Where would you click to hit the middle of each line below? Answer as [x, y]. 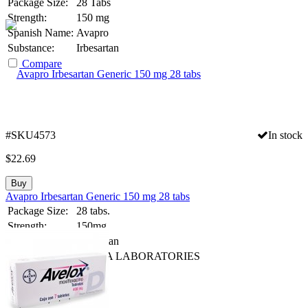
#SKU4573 [31, 135]
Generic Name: [41, 241]
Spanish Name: [41, 32]
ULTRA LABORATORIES [138, 256]
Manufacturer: [38, 256]
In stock [285, 135]
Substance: [31, 47]
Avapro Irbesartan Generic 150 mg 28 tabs [98, 196]
